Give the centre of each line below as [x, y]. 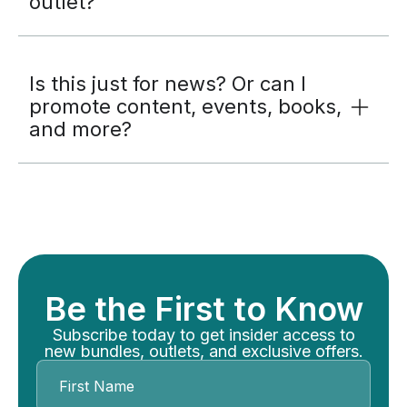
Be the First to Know [203, 309]
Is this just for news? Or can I [168, 84]
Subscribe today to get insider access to [203, 335]
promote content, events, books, [185, 106]
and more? [80, 129]
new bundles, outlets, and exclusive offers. [203, 351]
